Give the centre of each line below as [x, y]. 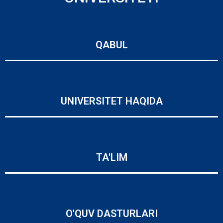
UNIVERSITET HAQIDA [111, 101]
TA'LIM [111, 157]
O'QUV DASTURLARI [111, 213]
